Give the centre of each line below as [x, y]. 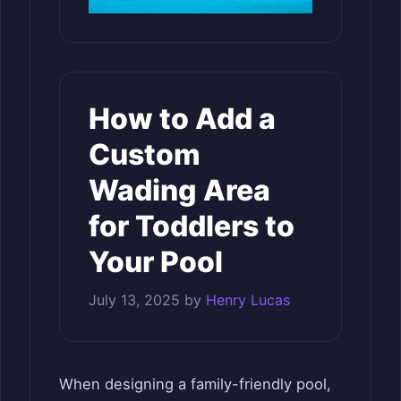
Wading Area [179, 190]
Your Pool [156, 261]
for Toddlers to [192, 226]
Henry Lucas [248, 299]
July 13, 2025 [134, 299]
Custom [145, 154]
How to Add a [182, 118]
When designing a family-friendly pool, [195, 384]
